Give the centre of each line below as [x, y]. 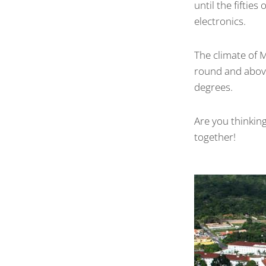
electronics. [220, 21]
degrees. [213, 87]
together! [215, 137]
